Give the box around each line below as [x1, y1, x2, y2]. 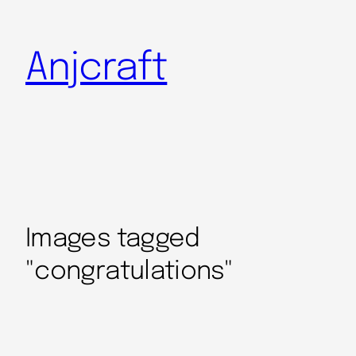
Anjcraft [25, 49, 168, 89]
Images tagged [25, 226, 200, 253]
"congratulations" [25, 258, 234, 285]
